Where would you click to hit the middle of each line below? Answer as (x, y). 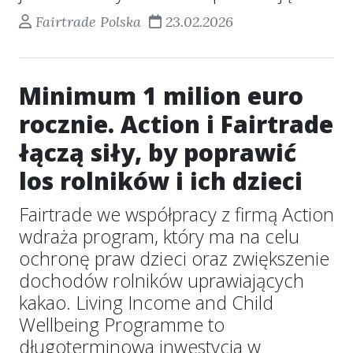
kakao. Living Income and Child (146, 303)
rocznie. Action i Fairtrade (176, 124)
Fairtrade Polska (88, 22)
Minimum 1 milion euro (161, 96)
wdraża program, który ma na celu (159, 236)
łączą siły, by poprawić (158, 152)
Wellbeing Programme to (122, 325)
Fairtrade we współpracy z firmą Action (176, 214)
